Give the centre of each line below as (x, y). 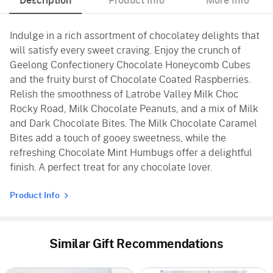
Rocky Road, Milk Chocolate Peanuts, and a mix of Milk (134, 109)
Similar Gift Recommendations (136, 244)
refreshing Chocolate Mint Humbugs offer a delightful (131, 153)
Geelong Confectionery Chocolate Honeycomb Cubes (130, 65)
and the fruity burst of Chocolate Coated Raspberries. (130, 80)
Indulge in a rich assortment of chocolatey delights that (135, 36)
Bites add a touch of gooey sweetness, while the (118, 138)
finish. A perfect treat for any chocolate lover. (111, 167)
